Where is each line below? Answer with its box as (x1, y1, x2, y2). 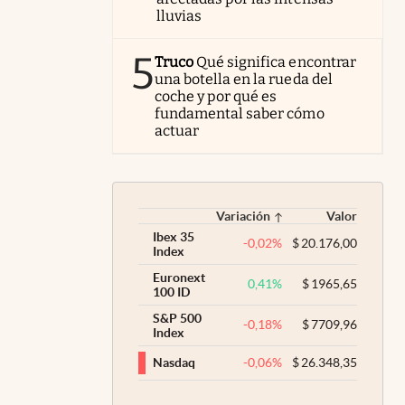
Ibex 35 (153, 229, 194, 244)
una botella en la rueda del (155, 70, 333, 88)
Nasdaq (153, 355, 195, 371)
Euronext (153, 269, 205, 285)
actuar (155, 121, 200, 139)
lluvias (156, 6, 202, 24)
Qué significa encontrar (196, 52, 356, 71)
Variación (215, 208, 270, 223)
